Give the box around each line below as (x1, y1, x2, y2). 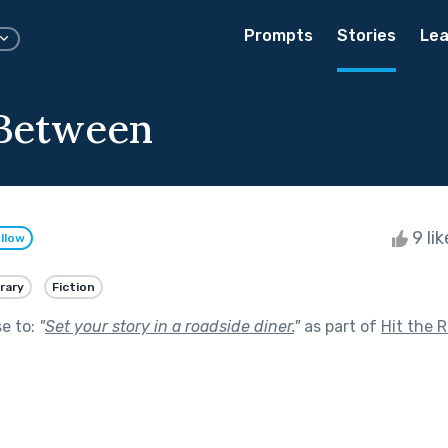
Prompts (244, 26, 313, 45)
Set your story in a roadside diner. (45, 316, 294, 336)
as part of (300, 316, 381, 336)
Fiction (52, 279, 95, 294)
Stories (337, 26, 396, 45)
